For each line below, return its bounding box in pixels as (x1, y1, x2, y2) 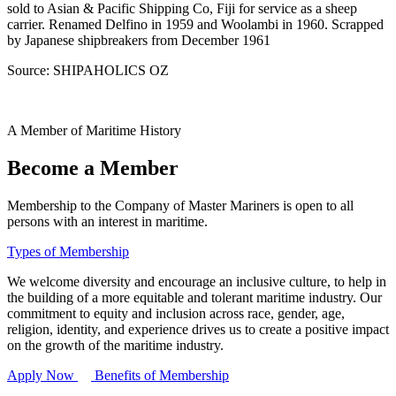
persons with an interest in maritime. (7, 213, 208, 229)
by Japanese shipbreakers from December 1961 (7, 32, 270, 48)
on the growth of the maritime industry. (7, 337, 224, 353)
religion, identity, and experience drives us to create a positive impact (7, 321, 389, 337)
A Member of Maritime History (7, 122, 181, 138)
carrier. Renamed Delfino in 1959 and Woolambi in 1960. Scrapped (7, 16, 384, 32)
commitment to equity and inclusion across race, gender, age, (7, 305, 345, 321)
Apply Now (7, 367, 78, 383)
